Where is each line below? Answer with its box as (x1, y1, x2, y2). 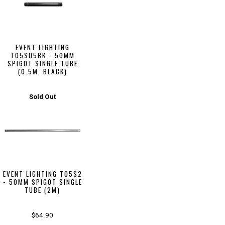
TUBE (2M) (25, 185, 61, 195)
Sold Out (29, 92, 56, 100)
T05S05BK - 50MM (10, 50, 75, 60)
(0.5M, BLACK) (18, 66, 67, 76)
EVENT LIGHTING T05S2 (3, 169, 82, 179)
